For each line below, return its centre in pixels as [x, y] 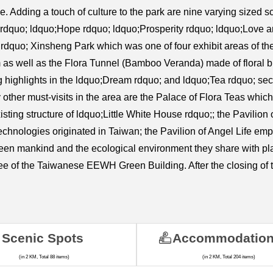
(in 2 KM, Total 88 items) [44, 257]
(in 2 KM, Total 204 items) [229, 257]
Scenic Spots [42, 238]
